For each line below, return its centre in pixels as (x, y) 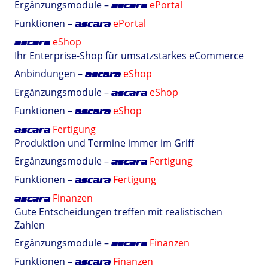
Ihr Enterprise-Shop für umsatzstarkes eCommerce (129, 56)
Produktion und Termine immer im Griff (104, 143)
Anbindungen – (50, 74)
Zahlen (30, 225)
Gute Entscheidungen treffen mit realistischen (118, 212)
